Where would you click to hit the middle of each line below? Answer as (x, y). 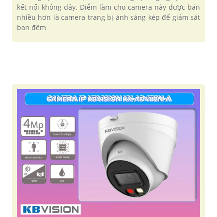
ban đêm (31, 27)
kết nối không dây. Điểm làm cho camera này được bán (108, 7)
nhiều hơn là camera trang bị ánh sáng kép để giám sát (108, 17)
